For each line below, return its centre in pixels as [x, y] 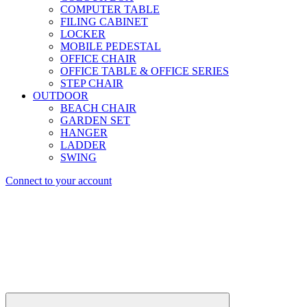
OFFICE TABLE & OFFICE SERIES [145, 71]
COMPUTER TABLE [110, 10]
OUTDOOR [61, 96]
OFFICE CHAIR [98, 59]
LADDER [83, 145]
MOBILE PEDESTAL [111, 47]
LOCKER [83, 34]
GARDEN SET [95, 121]
